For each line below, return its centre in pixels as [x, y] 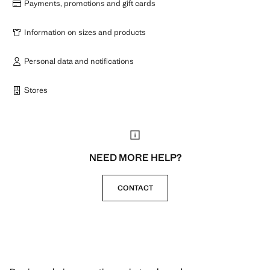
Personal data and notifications [79, 61]
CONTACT [135, 188]
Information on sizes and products [85, 32]
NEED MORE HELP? [135, 158]
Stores [36, 90]
